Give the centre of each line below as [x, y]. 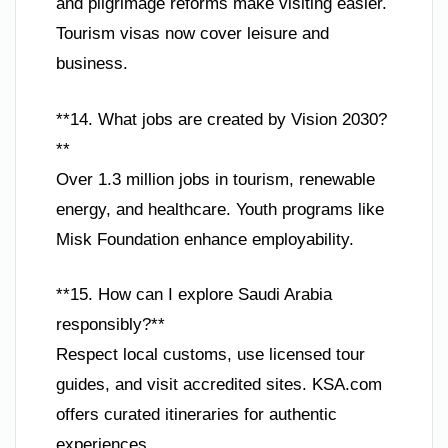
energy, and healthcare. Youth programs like [220, 209]
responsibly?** [110, 325]
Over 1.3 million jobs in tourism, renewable [215, 179]
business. [92, 64]
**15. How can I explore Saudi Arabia [194, 295]
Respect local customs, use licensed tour [210, 355]
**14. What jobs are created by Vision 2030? [221, 119]
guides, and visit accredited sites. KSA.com [219, 385]
